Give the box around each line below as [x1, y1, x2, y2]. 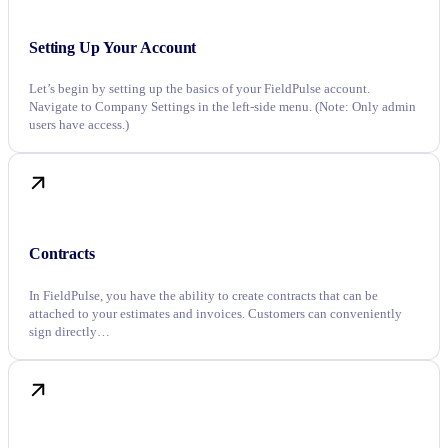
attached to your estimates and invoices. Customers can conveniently [29, 305, 402, 321]
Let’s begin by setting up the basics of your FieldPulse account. [29, 81, 370, 97]
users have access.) [29, 117, 129, 133]
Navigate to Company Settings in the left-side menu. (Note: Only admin [29, 99, 416, 115]
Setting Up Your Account [29, 39, 197, 56]
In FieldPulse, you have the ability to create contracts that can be [29, 287, 378, 303]
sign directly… [29, 323, 110, 339]
